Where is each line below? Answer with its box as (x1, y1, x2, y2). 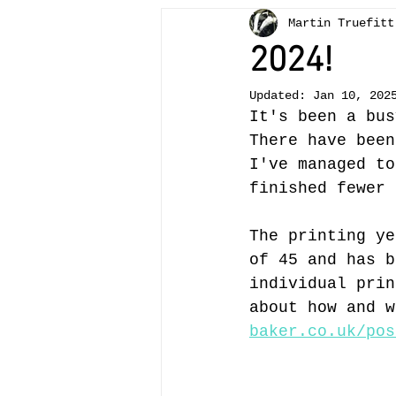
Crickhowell (267, 88, 345, 103)
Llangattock (196, 159, 274, 174)
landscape (309, 159, 373, 174)
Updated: (249, 88, 313, 103)
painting (260, 18, 316, 33)
